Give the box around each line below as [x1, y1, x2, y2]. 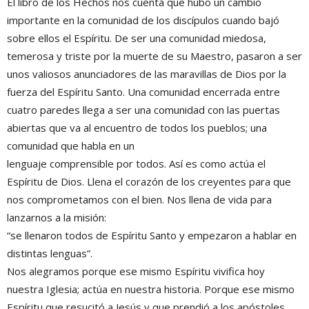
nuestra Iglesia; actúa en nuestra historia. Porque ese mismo [7, 282, 295, 296]
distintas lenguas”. [7, 246, 92, 260]
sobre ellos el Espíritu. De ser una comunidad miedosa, [7, 31, 266, 45]
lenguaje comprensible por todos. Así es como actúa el [7, 157, 266, 170]
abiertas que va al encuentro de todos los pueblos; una [7, 121, 267, 134]
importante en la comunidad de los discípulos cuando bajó [7, 13, 279, 27]
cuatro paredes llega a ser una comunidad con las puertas [7, 103, 280, 117]
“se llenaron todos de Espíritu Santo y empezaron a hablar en [7, 228, 297, 242]
